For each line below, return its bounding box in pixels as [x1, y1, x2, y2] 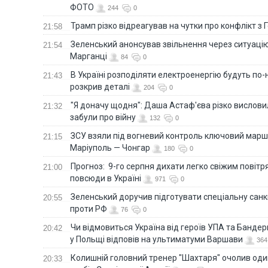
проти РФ [70, 204, 107, 214]
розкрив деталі [70, 82, 130, 92]
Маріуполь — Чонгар [70, 143, 150, 153]
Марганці [70, 51, 107, 62]
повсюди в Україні [70, 173, 141, 184]
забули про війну [70, 112, 136, 123]
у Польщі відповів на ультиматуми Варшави [70, 234, 243, 245]
